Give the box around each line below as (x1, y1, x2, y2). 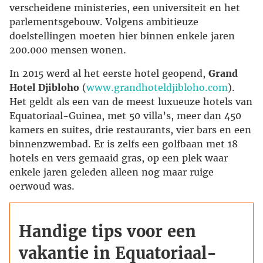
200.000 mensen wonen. (9, 44, 126, 56)
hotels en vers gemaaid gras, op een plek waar (9, 152, 228, 164)
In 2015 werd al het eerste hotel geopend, (9, 68, 208, 80)
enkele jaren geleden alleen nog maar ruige (9, 166, 214, 178)
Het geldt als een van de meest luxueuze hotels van (9, 96, 252, 108)
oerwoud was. (9, 180, 75, 193)
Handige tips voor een (19, 221, 196, 242)
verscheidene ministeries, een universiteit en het (9, 2, 240, 14)
